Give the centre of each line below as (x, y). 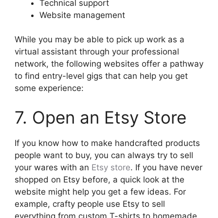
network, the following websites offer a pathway (109, 64)
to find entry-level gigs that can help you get (101, 76)
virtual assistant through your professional (97, 52)
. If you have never (166, 167)
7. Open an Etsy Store (100, 117)
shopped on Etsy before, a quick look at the (100, 179)
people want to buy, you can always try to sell (104, 155)
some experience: (49, 88)
